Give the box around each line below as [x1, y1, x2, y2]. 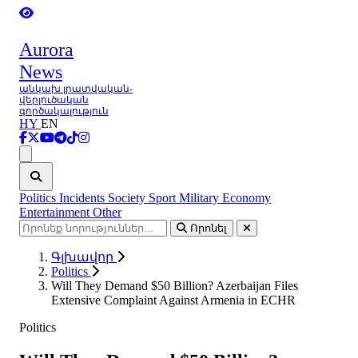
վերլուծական [19, 94, 89, 105]
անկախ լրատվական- [19, 83, 133, 94]
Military [179, 191, 222, 205]
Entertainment [19, 205, 93, 219]
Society [108, 191, 149, 205]
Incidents [59, 191, 108, 205]
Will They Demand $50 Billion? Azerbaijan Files [51, 279, 298, 292]
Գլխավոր [51, 250, 117, 264]
